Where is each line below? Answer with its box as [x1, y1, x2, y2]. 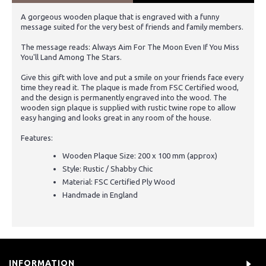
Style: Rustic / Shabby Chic [62, 164, 153, 173]
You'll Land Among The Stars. [21, 52, 122, 61]
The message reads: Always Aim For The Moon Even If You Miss [21, 42, 239, 51]
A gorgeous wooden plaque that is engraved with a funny [21, 12, 219, 21]
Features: [21, 133, 53, 142]
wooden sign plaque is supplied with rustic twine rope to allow [21, 103, 236, 112]
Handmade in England [62, 190, 138, 199]
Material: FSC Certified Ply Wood [62, 177, 175, 186]
